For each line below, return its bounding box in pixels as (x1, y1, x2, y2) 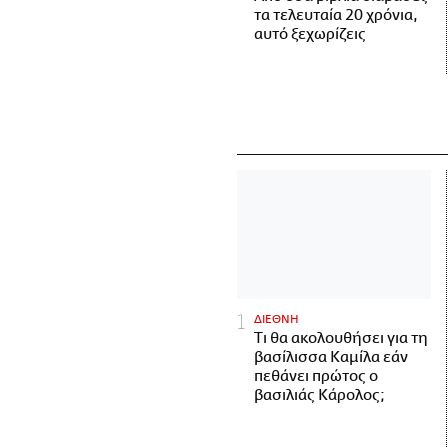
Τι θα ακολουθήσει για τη (254, 330, 428, 348)
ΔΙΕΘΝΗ (254, 313, 300, 327)
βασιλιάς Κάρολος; (254, 387, 385, 405)
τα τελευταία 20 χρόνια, (254, 7, 418, 25)
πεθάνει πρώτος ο (254, 368, 378, 386)
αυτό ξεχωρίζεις (254, 26, 366, 44)
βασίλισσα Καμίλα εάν (254, 349, 408, 367)
